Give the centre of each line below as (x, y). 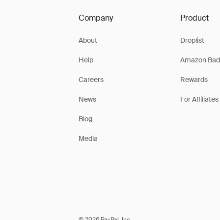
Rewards (194, 80)
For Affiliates (199, 99)
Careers (91, 80)
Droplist (192, 40)
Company (96, 18)
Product (194, 18)
